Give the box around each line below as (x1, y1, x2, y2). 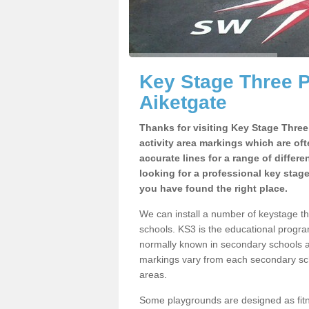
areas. (139, 269, 167, 280)
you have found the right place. (139, 183, 288, 194)
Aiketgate (139, 92, 227, 113)
